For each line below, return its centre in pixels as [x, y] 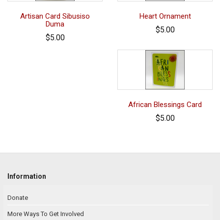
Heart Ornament [165, 16]
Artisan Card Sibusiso [55, 16]
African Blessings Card [165, 105]
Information [27, 177]
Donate [18, 198]
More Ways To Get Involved [46, 214]
